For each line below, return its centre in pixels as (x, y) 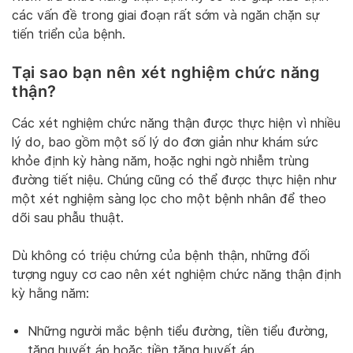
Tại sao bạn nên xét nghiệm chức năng (166, 73)
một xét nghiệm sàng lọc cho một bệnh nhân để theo (169, 199)
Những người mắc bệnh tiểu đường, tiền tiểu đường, (178, 332)
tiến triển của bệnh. (69, 35)
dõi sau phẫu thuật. (68, 218)
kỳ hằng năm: (50, 294)
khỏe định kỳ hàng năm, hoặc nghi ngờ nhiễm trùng (160, 162)
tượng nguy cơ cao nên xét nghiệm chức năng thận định (176, 275)
